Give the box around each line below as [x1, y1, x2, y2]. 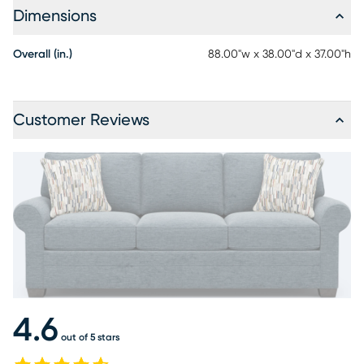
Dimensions [13, 7, 97, 24]
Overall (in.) [13, 48, 72, 60]
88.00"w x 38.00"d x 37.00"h [208, 48, 351, 60]
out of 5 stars [61, 331, 119, 342]
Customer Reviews [13, 111, 149, 128]
